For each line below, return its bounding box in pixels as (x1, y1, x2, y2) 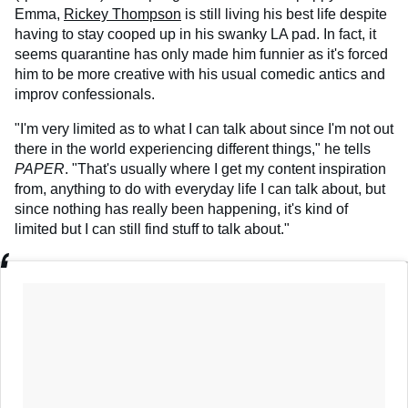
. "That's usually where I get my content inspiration (65, 161, 386, 178)
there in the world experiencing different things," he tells (15, 141, 371, 158)
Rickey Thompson (64, 6, 181, 23)
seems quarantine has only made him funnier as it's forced (15, 46, 388, 63)
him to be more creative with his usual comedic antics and (15, 66, 385, 83)
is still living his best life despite (181, 6, 387, 23)
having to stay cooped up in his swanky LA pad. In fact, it (15, 26, 376, 43)
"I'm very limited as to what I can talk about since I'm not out (15, 121, 393, 138)
